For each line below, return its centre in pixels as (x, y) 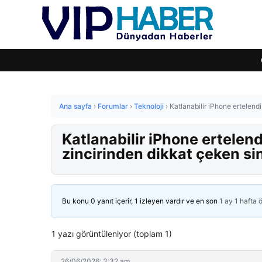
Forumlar (113, 106)
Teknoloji (149, 106)
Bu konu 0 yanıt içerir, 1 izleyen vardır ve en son (141, 201)
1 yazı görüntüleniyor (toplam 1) (112, 234)
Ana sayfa (75, 106)
